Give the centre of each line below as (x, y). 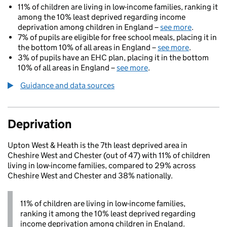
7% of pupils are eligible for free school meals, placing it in (117, 37)
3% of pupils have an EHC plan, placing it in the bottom (113, 58)
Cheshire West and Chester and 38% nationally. (90, 176)
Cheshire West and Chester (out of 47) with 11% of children (109, 155)
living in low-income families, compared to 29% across (102, 165)
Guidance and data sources (67, 85)
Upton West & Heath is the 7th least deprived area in (98, 145)
